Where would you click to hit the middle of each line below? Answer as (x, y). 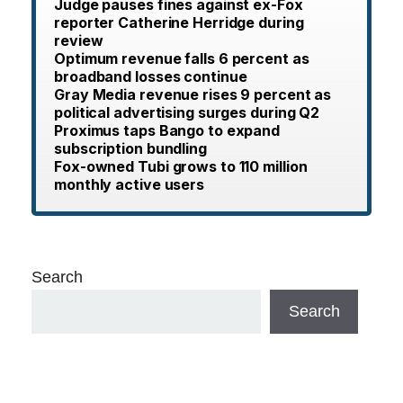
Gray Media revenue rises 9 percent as (193, 95)
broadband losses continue (151, 77)
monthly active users (129, 185)
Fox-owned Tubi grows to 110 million (181, 167)
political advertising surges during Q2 (187, 113)
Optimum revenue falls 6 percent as (182, 59)
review (79, 41)
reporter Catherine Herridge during (179, 23)
